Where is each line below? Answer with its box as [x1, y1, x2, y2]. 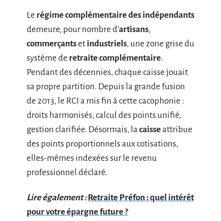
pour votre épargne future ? [27, 207, 128, 217]
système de [27, 53, 69, 63]
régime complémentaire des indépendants [37, 10, 194, 20]
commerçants [27, 38, 76, 48]
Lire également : [27, 193, 86, 202]
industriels [87, 38, 127, 48]
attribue [161, 124, 192, 134]
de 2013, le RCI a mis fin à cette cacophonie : [27, 96, 184, 106]
